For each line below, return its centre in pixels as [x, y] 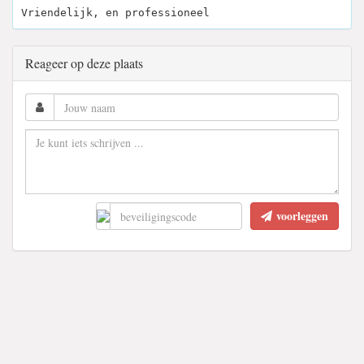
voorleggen [302, 216]
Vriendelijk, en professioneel [115, 13]
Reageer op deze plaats [84, 63]
